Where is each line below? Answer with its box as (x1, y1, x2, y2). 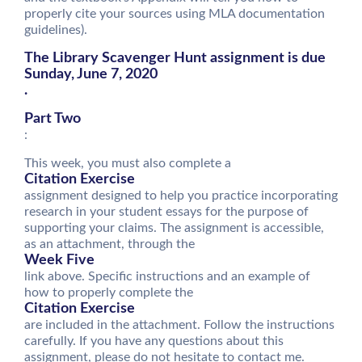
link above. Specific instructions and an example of (24, 270, 310, 283)
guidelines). (24, 23, 87, 36)
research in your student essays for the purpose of (24, 205, 309, 218)
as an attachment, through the (24, 238, 195, 250)
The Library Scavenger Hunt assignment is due (24, 51, 326, 65)
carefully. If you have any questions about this (24, 335, 284, 347)
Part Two (24, 112, 81, 126)
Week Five (24, 253, 95, 267)
